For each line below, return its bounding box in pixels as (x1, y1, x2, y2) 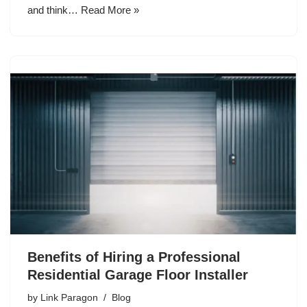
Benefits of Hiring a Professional (27, 249, 241, 265)
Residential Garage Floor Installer (27, 267, 248, 283)
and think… (27, 3, 81, 16)
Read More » (81, 3, 139, 16)
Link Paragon (40, 293, 98, 304)
